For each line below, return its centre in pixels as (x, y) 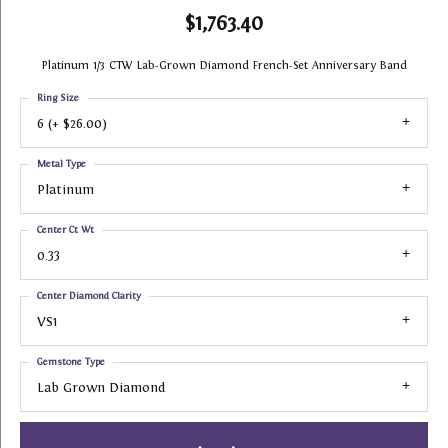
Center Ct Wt (65, 229)
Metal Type (61, 163)
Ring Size (58, 97)
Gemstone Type (71, 361)
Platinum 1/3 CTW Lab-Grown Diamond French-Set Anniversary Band (224, 65)
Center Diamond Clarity (89, 295)
